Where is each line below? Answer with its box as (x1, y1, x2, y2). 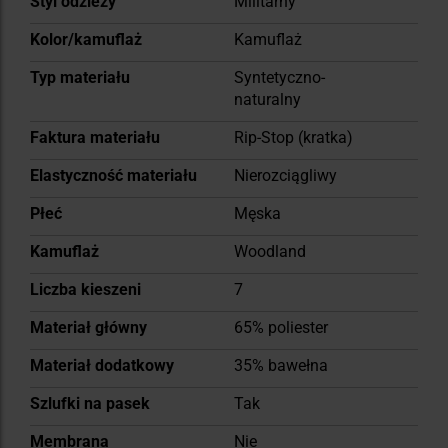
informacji (29, 7, 101, 27)
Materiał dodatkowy (30, 355, 174, 375)
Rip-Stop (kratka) (234, 127, 353, 147)
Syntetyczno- (234, 67, 325, 87)
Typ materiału (30, 67, 130, 87)
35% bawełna (234, 355, 328, 375)
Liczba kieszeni (30, 279, 141, 299)
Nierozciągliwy (234, 165, 337, 185)
